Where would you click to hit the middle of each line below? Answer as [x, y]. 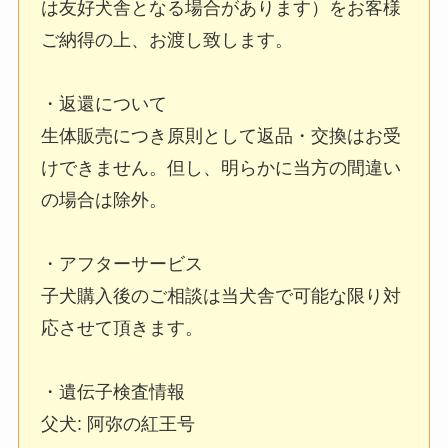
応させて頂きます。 [122, 328]
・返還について [104, 104]
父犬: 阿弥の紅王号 [118, 424]
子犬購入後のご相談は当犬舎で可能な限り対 [221, 296]
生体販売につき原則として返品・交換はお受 [221, 136]
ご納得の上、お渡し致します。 [167, 40]
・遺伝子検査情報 [113, 392]
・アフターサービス [122, 264]
